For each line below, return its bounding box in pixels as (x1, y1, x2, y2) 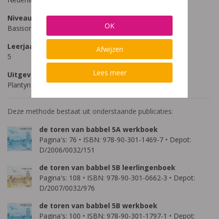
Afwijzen (96, 44, 123, 54)
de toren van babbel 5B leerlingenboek (39, 163, 175, 172)
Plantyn (7, 80, 31, 89)
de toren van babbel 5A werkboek (39, 125, 158, 134)
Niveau (7, 13, 32, 22)
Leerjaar (7, 42, 37, 51)
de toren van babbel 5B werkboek (39, 201, 157, 210)
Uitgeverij (7, 70, 42, 79)
